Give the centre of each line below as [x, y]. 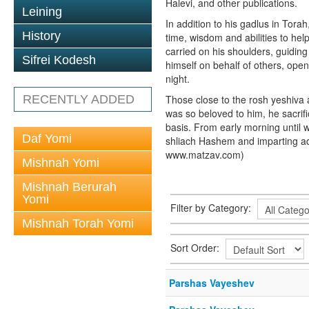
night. [178, 79]
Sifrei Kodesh [59, 60]
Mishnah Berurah [69, 187]
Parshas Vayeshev [212, 283]
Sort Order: [196, 247]
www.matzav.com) [205, 154]
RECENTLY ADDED [79, 99]
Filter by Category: [212, 207]
